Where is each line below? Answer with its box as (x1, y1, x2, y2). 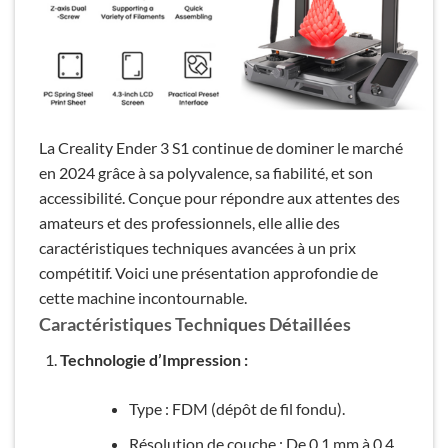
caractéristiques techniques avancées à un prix (39, 238, 356, 258)
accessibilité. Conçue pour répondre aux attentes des (39, 188, 400, 208)
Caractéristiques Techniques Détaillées (39, 313, 351, 336)
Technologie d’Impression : (59, 350, 248, 370)
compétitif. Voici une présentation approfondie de (39, 263, 378, 283)
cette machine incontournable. (39, 288, 247, 308)
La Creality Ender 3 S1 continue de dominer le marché (39, 138, 403, 158)
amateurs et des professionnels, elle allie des (39, 213, 340, 233)
